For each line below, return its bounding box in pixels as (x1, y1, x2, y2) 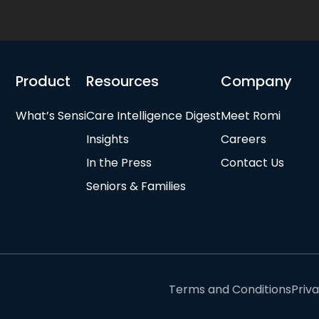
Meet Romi (221, 107, 281, 124)
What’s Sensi (16, 107, 87, 124)
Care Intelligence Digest (86, 107, 221, 124)
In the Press (86, 154, 152, 171)
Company (221, 70, 293, 91)
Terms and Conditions (168, 281, 291, 298)
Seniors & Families (86, 177, 187, 194)
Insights (86, 130, 130, 147)
